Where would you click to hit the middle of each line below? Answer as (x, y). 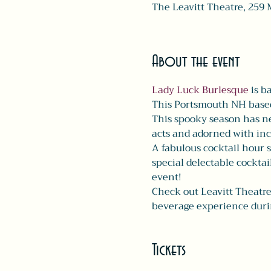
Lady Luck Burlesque (200, 90)
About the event (195, 62)
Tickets (168, 250)
